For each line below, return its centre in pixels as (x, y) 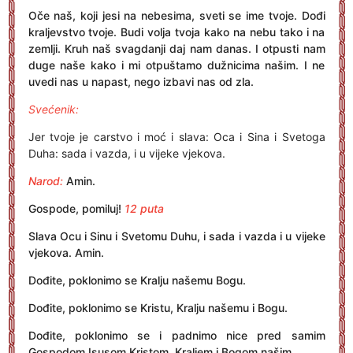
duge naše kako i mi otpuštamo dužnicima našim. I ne (176, 65)
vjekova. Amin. (66, 253)
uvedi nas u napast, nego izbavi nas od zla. (141, 82)
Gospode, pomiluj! (74, 208)
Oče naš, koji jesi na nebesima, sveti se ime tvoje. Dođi (176, 15)
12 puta (144, 208)
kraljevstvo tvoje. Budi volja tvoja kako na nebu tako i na (176, 32)
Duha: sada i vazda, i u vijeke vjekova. (126, 153)
